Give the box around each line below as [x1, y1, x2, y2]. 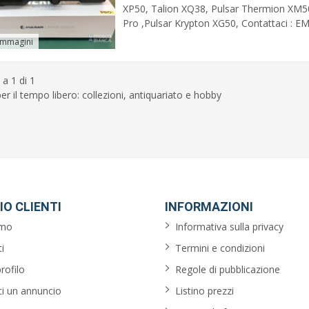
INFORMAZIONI [165, 199, 253, 215]
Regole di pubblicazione [175, 263, 280, 277]
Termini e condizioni [175, 241, 265, 255]
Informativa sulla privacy [175, 220, 283, 234]
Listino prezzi [175, 284, 234, 298]
